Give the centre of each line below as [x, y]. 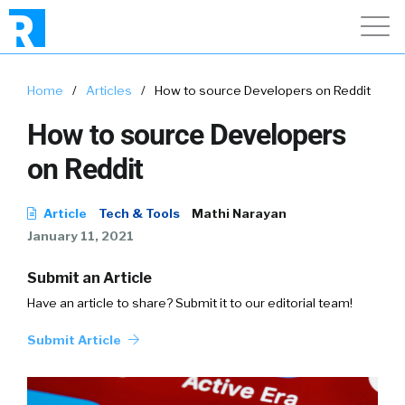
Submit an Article [89, 278]
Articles [109, 90]
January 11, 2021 [80, 236]
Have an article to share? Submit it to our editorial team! [190, 303]
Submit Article [75, 340]
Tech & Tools [139, 213]
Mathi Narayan [239, 213]
